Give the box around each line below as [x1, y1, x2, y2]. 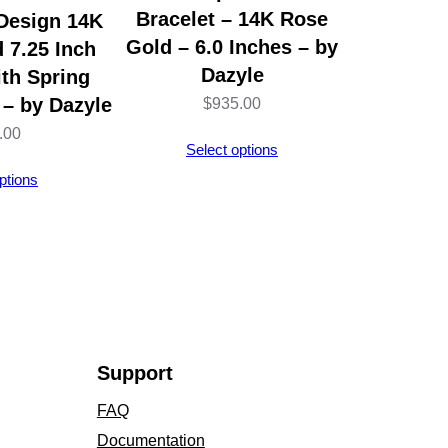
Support [96, 361, 173, 384]
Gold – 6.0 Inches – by [126, 35, 338, 58]
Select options [186, 140, 278, 158]
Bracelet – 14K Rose [136, 7, 328, 30]
